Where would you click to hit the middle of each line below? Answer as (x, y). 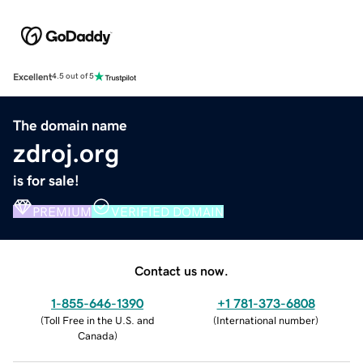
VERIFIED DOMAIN (167, 211)
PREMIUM (62, 211)
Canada (96, 335)
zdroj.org (66, 153)
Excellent (32, 77)
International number (266, 320)
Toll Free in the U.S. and (99, 320)
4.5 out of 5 (73, 77)
